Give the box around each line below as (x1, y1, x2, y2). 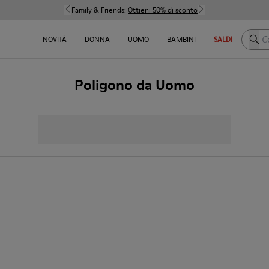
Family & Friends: (71, 5, 128, 15)
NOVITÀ (43, 34, 67, 44)
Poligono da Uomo (74, 75, 195, 95)
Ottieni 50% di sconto (128, 5, 198, 15)
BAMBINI (167, 34, 196, 44)
